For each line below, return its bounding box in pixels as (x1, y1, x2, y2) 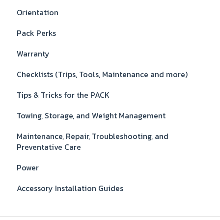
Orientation (17, 6, 58, 19)
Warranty (17, 48, 50, 60)
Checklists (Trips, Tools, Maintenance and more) (17, 68, 188, 81)
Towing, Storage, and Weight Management (17, 110, 165, 122)
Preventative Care (17, 141, 81, 153)
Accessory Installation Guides (17, 182, 123, 194)
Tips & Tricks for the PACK (17, 89, 110, 101)
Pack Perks (17, 27, 56, 39)
